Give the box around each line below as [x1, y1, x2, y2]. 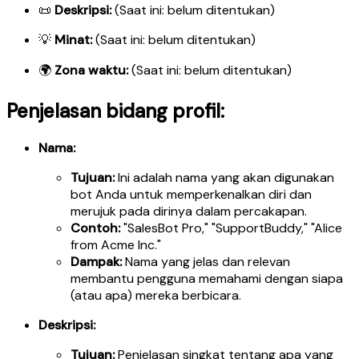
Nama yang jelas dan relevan [122, 252, 290, 270]
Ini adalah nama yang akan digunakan [115, 168, 334, 186]
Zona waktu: [54, 62, 128, 79]
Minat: [54, 31, 92, 49]
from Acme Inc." [71, 236, 161, 253]
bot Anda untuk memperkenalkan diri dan [71, 185, 312, 203]
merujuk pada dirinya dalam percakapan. [71, 202, 307, 220]
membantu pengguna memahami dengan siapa [71, 269, 343, 287]
